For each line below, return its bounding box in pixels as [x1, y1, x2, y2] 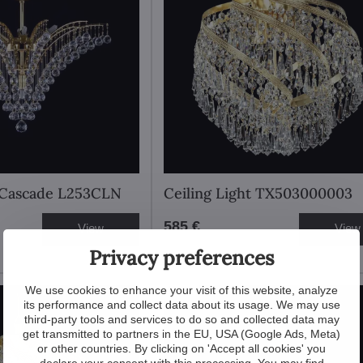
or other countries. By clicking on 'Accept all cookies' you [37, 341, 326, 355]
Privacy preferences [88, 244, 275, 271]
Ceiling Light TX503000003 [163, 183, 352, 203]
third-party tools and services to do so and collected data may [23, 312, 340, 326]
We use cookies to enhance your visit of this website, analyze [25, 283, 338, 297]
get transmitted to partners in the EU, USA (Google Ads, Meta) [23, 327, 340, 340]
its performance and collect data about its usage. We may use [23, 297, 340, 311]
